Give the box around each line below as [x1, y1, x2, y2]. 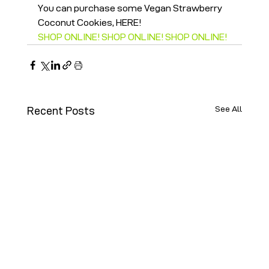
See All [215, 104, 243, 114]
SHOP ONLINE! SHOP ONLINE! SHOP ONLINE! [37, 32, 227, 43]
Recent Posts [26, 105, 95, 117]
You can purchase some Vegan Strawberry [37, 3, 224, 14]
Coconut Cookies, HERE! [37, 17, 141, 28]
